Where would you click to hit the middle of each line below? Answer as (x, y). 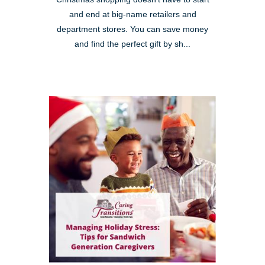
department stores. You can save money (132, 29)
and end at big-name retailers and (132, 14)
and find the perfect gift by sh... (132, 44)
